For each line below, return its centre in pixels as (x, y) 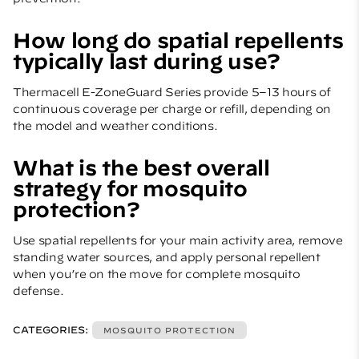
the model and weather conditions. (115, 125)
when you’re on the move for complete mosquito (157, 274)
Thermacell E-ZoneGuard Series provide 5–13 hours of (172, 92)
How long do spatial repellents (178, 40)
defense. (38, 290)
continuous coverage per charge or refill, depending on (172, 109)
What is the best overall (141, 167)
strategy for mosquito (130, 188)
